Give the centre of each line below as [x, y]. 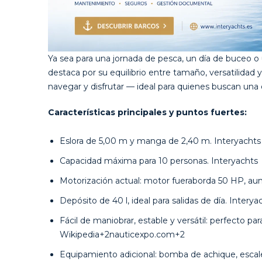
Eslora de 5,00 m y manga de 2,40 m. [137, 141]
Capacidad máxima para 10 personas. [135, 161]
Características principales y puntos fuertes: [147, 113]
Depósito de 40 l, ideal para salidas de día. [144, 201]
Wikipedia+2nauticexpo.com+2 [122, 235]
